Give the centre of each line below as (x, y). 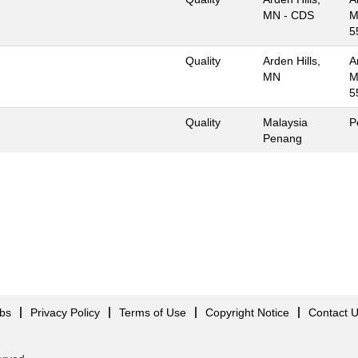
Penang (282, 138)
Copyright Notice (247, 312)
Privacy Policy (65, 312)
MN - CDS (288, 15)
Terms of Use (153, 312)
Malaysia (285, 122)
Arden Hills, (292, 61)
